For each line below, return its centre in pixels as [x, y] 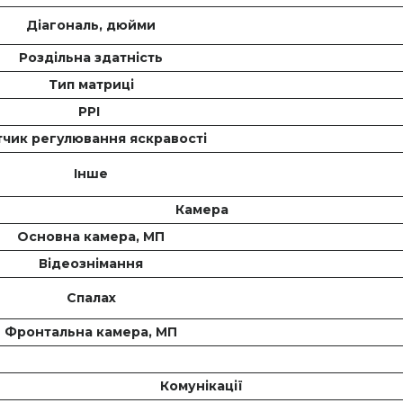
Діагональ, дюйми [91, 26]
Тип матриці [91, 85]
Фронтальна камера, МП [91, 332]
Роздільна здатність [91, 58]
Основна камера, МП [91, 237]
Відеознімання [91, 264]
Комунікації [201, 386]
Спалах [91, 298]
